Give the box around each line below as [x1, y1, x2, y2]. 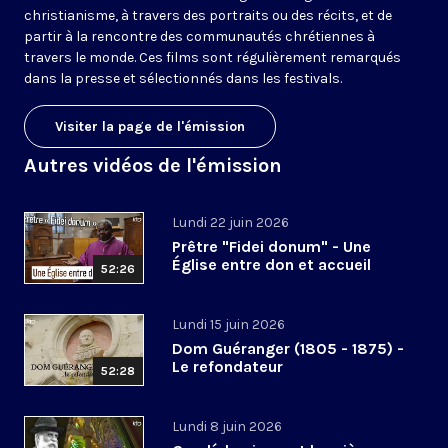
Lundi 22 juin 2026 [172, 214, 289, 232]
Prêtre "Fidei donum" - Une [172, 237, 371, 257]
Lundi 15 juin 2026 [172, 316, 285, 334]
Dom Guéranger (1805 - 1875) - [172, 339, 404, 359]
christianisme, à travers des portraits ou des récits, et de [24, 7, 392, 25]
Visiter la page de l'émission [55, 118, 245, 136]
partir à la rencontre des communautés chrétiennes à [24, 28, 375, 46]
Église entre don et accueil [172, 255, 371, 275]
